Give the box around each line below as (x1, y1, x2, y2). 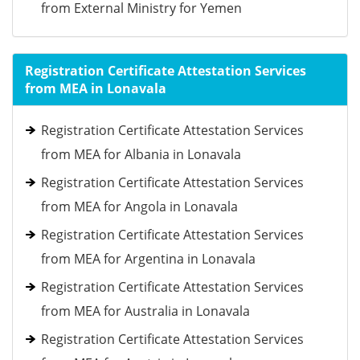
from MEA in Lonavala (25, 80, 166, 97)
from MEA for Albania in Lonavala (41, 145, 241, 163)
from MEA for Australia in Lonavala (41, 302, 250, 320)
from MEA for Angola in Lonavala (41, 198, 238, 215)
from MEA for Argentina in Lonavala (41, 250, 256, 268)
